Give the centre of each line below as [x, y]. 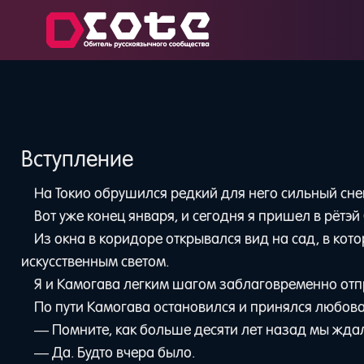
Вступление [78, 159]
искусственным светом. [95, 261]
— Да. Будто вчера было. [114, 352]
